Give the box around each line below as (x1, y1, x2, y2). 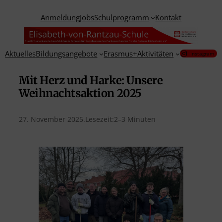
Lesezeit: (85, 114, 114, 124)
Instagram (190, 50, 215, 57)
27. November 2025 (19, 114, 83, 124)
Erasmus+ (104, 49, 138, 59)
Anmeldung (40, 12, 80, 22)
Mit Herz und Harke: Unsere (19, 73, 163, 88)
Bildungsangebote (36, 49, 98, 59)
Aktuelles (5, 49, 36, 59)
